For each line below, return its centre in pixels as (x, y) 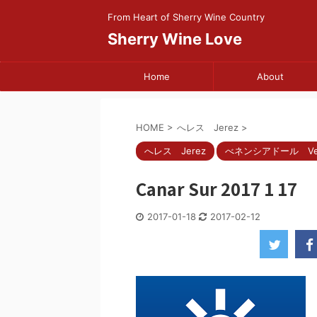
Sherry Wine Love (175, 39)
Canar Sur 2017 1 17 (217, 189)
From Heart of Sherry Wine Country (186, 17)
